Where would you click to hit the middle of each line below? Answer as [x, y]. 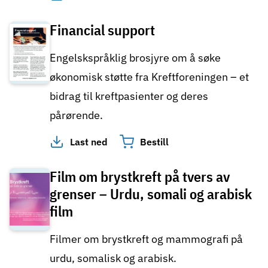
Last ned [89, 141]
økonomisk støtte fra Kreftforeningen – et [149, 77]
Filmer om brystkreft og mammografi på [146, 239]
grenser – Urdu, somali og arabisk [151, 194]
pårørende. [76, 115]
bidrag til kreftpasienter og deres [129, 96]
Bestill [154, 141]
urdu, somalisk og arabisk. [113, 258]
